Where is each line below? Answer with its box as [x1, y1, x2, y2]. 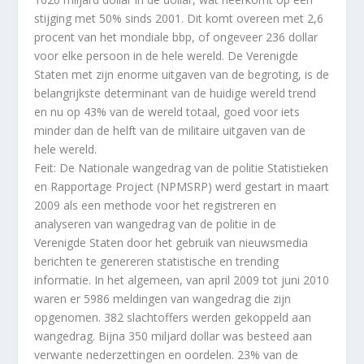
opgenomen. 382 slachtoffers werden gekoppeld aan [34, 310, 312, 326]
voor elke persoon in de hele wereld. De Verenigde [34, 48, 299, 64]
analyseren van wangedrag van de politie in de [34, 216, 277, 232]
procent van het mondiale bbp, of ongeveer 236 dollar [34, 29, 318, 45]
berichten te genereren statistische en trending [34, 253, 279, 270]
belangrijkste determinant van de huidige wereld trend [34, 85, 317, 102]
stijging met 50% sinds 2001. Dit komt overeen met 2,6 [34, 11, 324, 27]
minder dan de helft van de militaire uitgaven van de [34, 123, 306, 139]
